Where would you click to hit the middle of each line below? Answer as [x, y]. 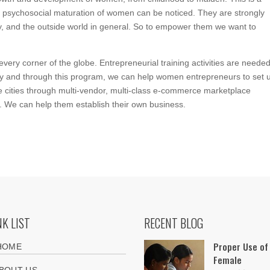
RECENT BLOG [174, 223]
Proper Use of [241, 246]
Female [228, 259]
